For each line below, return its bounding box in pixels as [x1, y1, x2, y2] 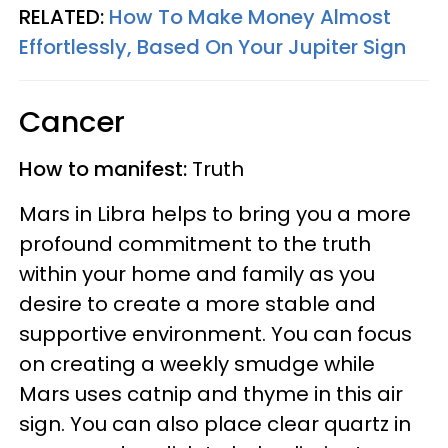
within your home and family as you [19, 259, 375, 288]
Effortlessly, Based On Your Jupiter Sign [19, 32, 406, 61]
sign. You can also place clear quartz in [19, 409, 411, 438]
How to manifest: [19, 154, 192, 183]
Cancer [19, 101, 141, 142]
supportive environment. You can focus [19, 319, 412, 348]
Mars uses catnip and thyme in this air [19, 379, 403, 408]
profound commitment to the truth [19, 229, 371, 258]
